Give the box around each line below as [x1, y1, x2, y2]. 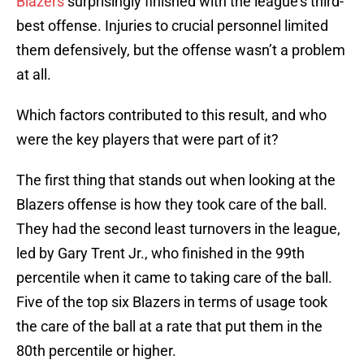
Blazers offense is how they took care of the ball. [16, 196, 327, 214]
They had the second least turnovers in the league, [16, 220, 340, 238]
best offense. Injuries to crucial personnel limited [16, 17, 328, 35]
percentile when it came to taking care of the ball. [16, 269, 332, 287]
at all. [16, 66, 51, 84]
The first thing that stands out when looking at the [16, 171, 336, 189]
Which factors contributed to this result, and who [16, 106, 327, 124]
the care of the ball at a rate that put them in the [16, 318, 323, 336]
